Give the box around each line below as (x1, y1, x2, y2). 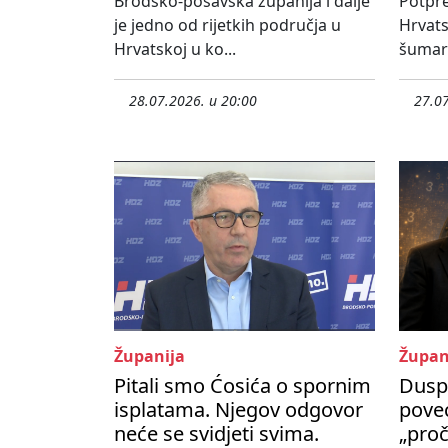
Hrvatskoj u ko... (114, 38, 236, 61)
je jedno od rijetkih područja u (114, 14, 341, 37)
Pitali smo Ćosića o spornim (114, 372, 371, 400)
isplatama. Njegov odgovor (114, 396, 363, 424)
